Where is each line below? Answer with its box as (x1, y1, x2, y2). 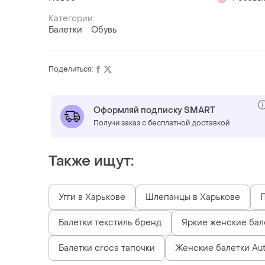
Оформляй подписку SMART (93, 104, 215, 116)
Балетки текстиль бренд (59, 216, 161, 228)
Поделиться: (49, 64, 93, 74)
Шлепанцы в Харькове (146, 191, 240, 203)
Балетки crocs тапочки (59, 242, 155, 254)
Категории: (49, 12, 95, 24)
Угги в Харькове (59, 191, 125, 203)
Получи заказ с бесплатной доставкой (93, 118, 230, 128)
